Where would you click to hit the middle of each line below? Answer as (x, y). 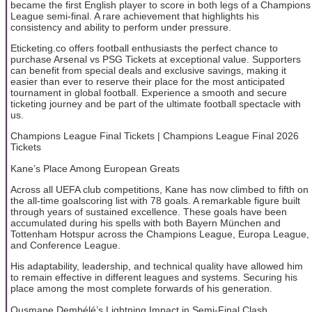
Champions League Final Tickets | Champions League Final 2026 (155, 136)
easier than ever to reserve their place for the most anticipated (148, 81)
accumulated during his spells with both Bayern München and (146, 223)
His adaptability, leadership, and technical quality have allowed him (157, 266)
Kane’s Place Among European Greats (95, 168)
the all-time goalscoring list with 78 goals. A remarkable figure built (155, 201)
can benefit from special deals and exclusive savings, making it (148, 70)
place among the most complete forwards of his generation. (141, 289)
